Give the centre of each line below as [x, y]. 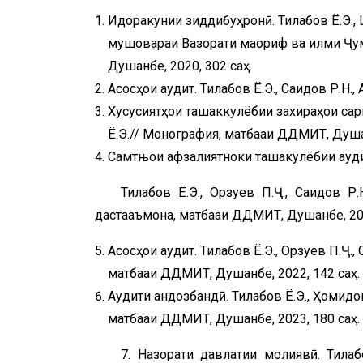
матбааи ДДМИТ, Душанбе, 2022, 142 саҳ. [234, 273]
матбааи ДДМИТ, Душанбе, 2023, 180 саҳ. [234, 318]
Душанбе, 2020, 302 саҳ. [180, 66]
